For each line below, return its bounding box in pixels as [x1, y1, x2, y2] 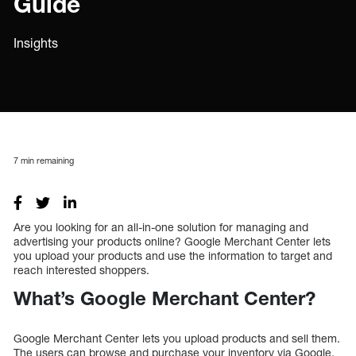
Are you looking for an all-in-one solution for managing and [14, 219, 308, 234]
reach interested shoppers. [14, 262, 153, 277]
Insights [14, 35, 58, 51]
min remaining [18, 154, 74, 165]
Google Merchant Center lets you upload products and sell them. [14, 331, 340, 346]
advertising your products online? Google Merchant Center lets [14, 234, 331, 248]
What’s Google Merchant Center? [14, 286, 315, 309]
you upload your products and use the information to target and [14, 248, 332, 262]
